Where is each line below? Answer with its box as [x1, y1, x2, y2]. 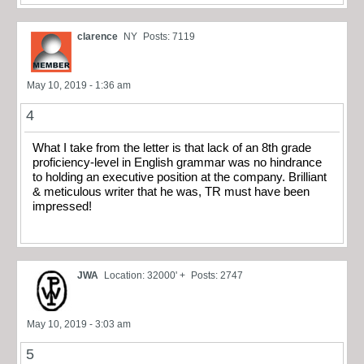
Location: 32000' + [104, 269, 185, 281]
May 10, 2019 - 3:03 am [27, 318, 131, 330]
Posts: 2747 [191, 269, 243, 281]
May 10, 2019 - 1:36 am [27, 80, 131, 92]
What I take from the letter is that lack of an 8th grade [32, 141, 311, 155]
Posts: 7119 [143, 31, 195, 43]
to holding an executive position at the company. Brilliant [32, 171, 327, 184]
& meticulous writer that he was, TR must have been [32, 185, 310, 199]
